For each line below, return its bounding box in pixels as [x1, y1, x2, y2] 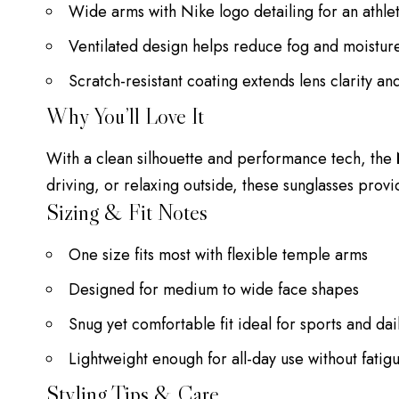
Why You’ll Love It [46, 102, 204, 130]
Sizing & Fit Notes [46, 199, 208, 227]
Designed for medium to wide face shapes [69, 278, 359, 302]
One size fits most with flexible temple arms [69, 243, 368, 267]
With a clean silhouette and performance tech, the [46, 147, 396, 171]
